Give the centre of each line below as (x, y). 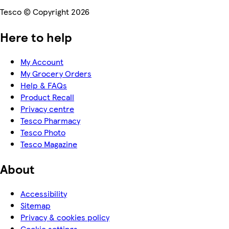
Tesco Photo (43, 132)
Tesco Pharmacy (50, 120)
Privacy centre (47, 108)
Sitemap (36, 205)
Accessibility (44, 193)
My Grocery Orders (56, 73)
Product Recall (47, 97)
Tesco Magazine (49, 144)
